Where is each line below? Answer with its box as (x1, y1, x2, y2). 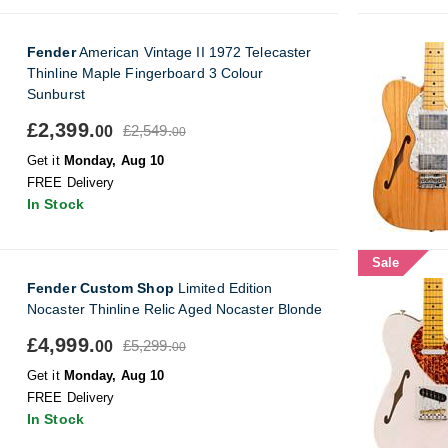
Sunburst (27, 86, 85, 102)
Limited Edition (173, 280, 273, 296)
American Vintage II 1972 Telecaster (75, 44, 312, 60)
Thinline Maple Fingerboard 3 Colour (27, 65, 264, 81)
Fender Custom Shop (27, 280, 174, 296)
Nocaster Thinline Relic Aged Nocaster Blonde (27, 301, 323, 317)
